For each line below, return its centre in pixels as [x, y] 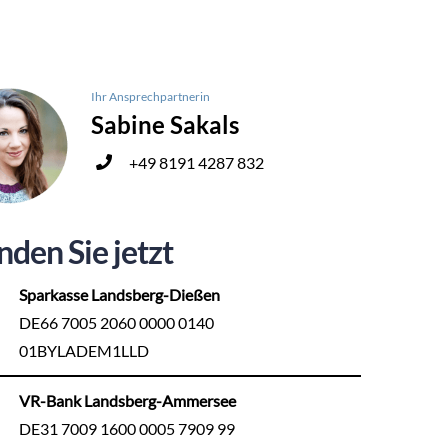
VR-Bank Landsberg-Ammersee [127, 401]
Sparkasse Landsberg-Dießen [119, 295]
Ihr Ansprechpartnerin [150, 96]
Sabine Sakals [164, 124]
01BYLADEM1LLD [83, 351]
